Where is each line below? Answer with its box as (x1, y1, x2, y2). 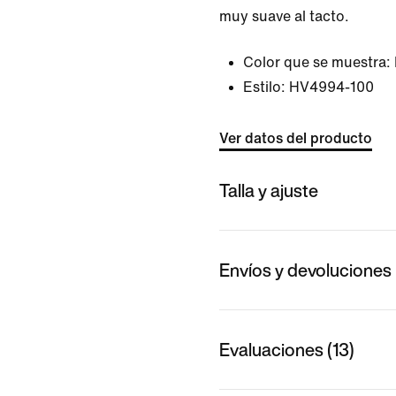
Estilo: (243, 80, 286, 95)
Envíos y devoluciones (219, 256, 392, 283)
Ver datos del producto (219, 131, 372, 146)
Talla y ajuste (219, 177, 318, 203)
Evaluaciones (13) (219, 336, 354, 362)
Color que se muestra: (243, 55, 391, 70)
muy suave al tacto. (219, 9, 349, 24)
